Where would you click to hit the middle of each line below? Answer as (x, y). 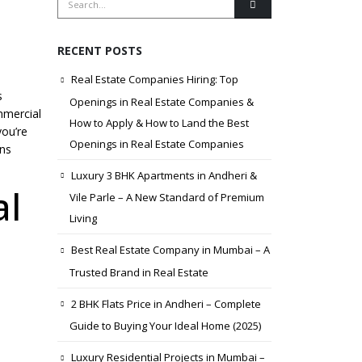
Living (83, 219)
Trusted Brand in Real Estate (139, 272)
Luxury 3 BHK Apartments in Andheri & (164, 175)
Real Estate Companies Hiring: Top (155, 79)
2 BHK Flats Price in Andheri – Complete (166, 303)
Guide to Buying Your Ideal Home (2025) (165, 326)
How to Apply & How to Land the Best (159, 122)
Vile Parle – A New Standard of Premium (167, 198)
